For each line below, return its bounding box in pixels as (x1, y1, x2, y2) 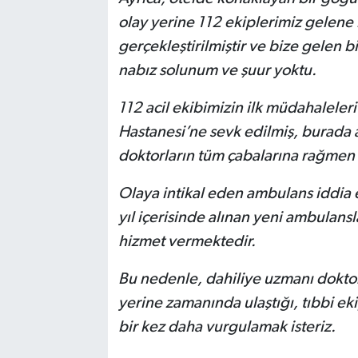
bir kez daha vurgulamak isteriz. (117, 318, 336, 335)
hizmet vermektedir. (117, 233, 256, 249)
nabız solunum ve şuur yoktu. (117, 62, 320, 78)
